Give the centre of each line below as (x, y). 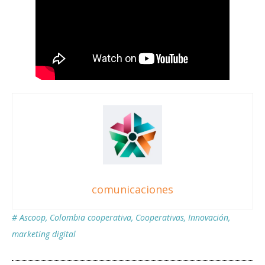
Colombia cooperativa (91, 218)
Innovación (208, 218)
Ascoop (33, 218)
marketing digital (44, 234)
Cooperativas (160, 218)
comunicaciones (132, 190)
